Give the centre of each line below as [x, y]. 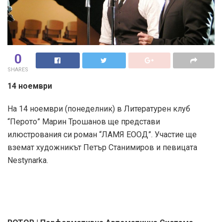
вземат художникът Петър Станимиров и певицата [102, 148]
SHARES [18, 70]
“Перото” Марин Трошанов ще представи [84, 122]
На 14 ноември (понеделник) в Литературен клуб [99, 109]
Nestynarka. [28, 161]
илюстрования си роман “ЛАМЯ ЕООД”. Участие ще [102, 135]
